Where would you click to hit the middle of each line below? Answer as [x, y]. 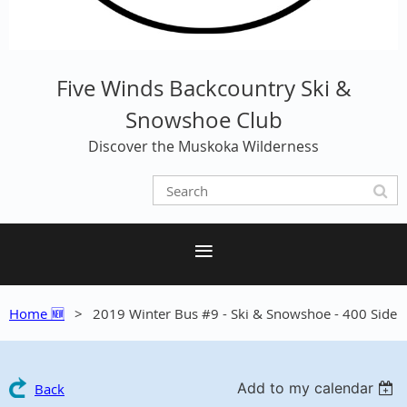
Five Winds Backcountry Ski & [203, 88]
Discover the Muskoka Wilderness [203, 146]
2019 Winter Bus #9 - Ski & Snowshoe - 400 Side [245, 313]
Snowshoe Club [203, 120]
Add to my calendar [306, 388]
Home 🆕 [37, 313]
